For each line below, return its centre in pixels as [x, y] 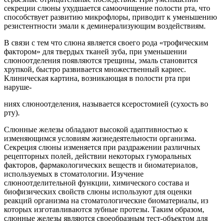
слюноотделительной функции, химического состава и [97, 183]
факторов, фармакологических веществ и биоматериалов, [101, 165]
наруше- [18, 87]
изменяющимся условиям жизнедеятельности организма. [100, 138]
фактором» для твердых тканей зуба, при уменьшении [95, 51]
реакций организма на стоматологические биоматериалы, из [106, 200]
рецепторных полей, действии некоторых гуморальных [98, 156]
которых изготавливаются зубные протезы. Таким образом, [104, 209]
